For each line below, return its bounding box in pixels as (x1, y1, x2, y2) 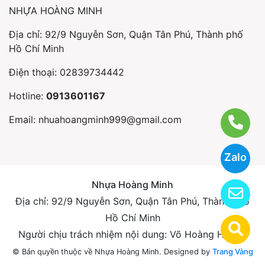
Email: (9, 113, 38, 125)
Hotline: (9, 89, 46, 102)
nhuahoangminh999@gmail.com (38, 113, 182, 125)
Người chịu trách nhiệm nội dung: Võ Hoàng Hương (18, 228, 247, 240)
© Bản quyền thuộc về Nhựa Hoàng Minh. (12, 247, 164, 256)
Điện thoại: (9, 66, 60, 78)
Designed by (163, 246, 212, 256)
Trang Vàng (212, 246, 253, 256)
